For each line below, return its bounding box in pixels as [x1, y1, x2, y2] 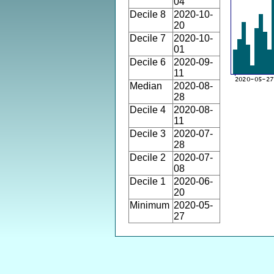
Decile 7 [130, 33, 166, 43]
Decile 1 [130, 176, 166, 187]
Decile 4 [130, 105, 166, 115]
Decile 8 [130, 9, 166, 20]
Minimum [130, 200, 169, 210]
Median [130, 81, 162, 91]
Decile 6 [130, 57, 166, 67]
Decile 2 [130, 152, 166, 163]
